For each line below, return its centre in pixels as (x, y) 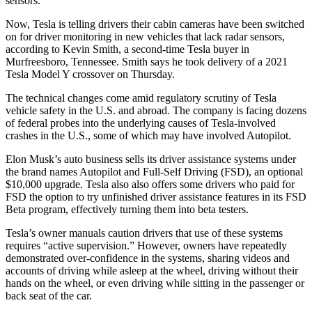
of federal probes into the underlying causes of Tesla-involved (141, 123)
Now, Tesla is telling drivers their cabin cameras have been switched (155, 24)
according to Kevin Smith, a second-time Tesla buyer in (127, 49)
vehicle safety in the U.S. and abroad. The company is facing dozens (156, 110)
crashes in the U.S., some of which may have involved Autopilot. (148, 135)
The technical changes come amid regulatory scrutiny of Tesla (141, 97)
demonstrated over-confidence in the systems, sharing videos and (148, 258)
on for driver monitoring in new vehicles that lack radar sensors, (145, 36)
